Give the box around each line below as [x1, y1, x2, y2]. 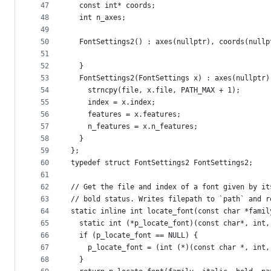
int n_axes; [71, 13, 126, 22]
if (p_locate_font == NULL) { [71, 231, 198, 240]
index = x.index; [71, 98, 155, 107]
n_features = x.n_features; [71, 122, 198, 131]
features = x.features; [71, 110, 181, 119]
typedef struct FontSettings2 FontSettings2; [71, 158, 253, 168]
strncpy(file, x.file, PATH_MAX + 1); [71, 86, 240, 95]
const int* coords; [71, 1, 155, 10]
